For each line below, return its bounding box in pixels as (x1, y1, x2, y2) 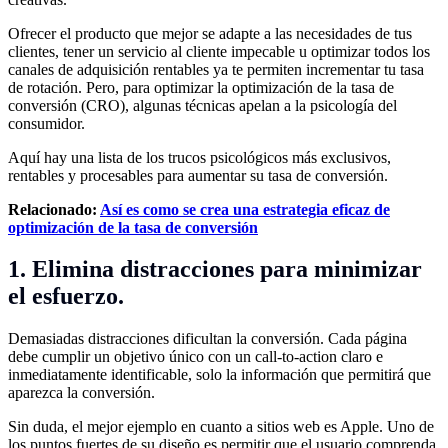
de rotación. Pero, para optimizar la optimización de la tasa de (8, 78, 394, 96)
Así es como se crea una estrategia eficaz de (100, 200, 390, 218)
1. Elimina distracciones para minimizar (8, 256, 422, 283)
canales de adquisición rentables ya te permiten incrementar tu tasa (8, 60, 424, 78)
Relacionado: (8, 200, 100, 218)
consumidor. (8, 114, 85, 132)
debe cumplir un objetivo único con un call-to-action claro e (8, 348, 383, 366)
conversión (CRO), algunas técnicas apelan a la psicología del (8, 96, 397, 114)
